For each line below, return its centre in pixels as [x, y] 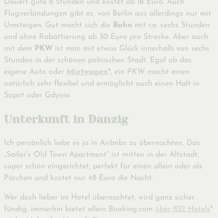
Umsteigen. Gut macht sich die [58, 26]
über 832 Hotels [183, 209]
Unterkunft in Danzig [66, 119]
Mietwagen [87, 72]
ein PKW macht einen [152, 72]
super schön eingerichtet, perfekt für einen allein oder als [103, 166]
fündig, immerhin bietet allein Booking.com [80, 209]
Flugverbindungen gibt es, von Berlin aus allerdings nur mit [108, 14]
